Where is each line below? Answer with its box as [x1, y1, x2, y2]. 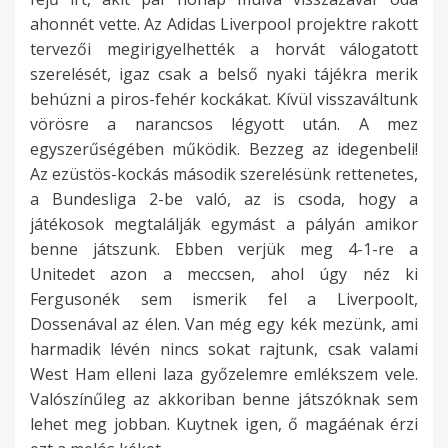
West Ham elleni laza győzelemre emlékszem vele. [30, 363, 418, 386]
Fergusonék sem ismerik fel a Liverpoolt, [30, 288, 418, 311]
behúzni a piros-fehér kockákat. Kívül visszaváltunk [30, 88, 418, 111]
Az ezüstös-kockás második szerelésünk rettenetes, [30, 163, 418, 186]
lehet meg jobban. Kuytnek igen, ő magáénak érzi [30, 413, 418, 436]
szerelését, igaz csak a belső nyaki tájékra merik [30, 63, 418, 86]
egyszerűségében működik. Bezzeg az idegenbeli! [30, 138, 418, 161]
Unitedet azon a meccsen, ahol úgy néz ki [30, 263, 418, 286]
